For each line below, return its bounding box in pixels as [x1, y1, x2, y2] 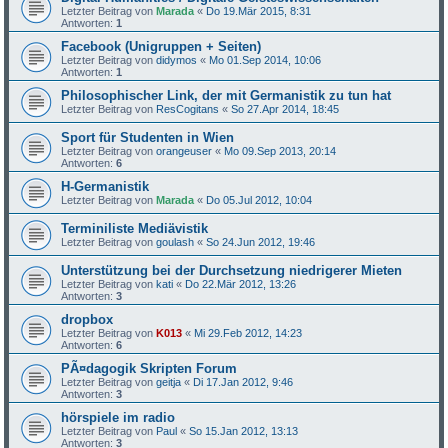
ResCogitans [156, 103, 220, 115]
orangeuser [156, 145, 213, 157]
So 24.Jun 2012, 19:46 [206, 236, 316, 248]
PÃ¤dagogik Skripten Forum [61, 361, 238, 376]
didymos [156, 54, 198, 66]
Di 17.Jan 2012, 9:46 [193, 376, 294, 388]
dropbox [61, 312, 114, 327]
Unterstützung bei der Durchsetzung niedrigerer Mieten [61, 263, 403, 278]
